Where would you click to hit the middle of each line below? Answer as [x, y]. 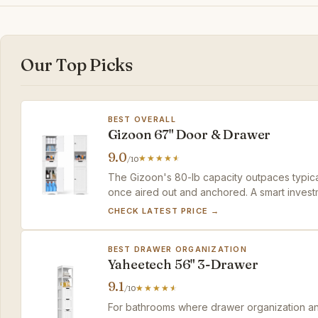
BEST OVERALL [142, 119]
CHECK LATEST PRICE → [163, 210]
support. [127, 207]
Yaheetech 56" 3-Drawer [183, 264]
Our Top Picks [77, 65]
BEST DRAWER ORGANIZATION [177, 249]
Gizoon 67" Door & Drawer [189, 134]
